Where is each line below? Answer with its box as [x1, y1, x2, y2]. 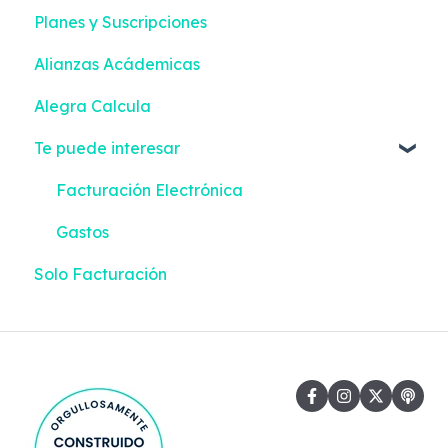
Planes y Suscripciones [34, 11, 207, 32]
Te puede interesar [34, 137, 180, 158]
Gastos [56, 221, 109, 242]
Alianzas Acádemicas [34, 53, 200, 74]
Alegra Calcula [34, 95, 151, 116]
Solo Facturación [34, 263, 167, 284]
